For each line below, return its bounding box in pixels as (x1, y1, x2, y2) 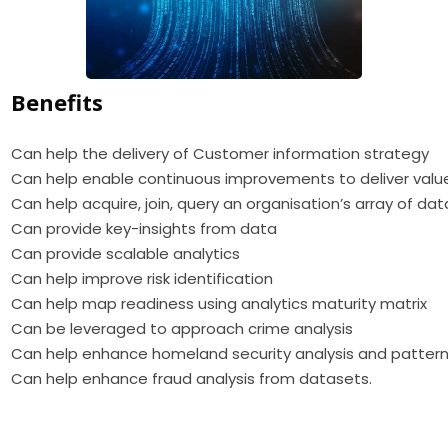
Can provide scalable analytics (11, 242, 241, 264)
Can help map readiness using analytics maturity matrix (11, 292, 428, 314)
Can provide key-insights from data (11, 217, 278, 239)
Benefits (11, 86, 104, 117)
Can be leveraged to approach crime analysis (11, 317, 354, 339)
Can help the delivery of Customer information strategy (11, 142, 430, 164)
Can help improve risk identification (11, 267, 274, 289)
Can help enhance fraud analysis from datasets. (11, 367, 373, 389)
